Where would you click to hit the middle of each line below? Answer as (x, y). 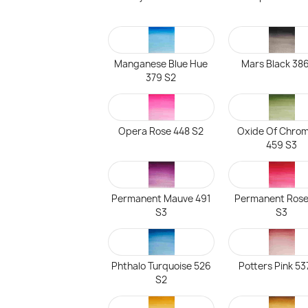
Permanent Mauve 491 (161, 199)
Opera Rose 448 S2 (161, 131)
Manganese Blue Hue (161, 64)
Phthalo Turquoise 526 (161, 266)
